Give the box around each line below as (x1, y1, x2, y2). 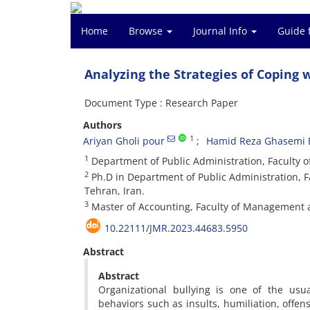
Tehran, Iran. (84, 184, 145, 197)
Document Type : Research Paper (84, 96, 238, 109)
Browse (129, 24, 165, 37)
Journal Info (193, 24, 250, 37)
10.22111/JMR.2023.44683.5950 (104, 221, 248, 235)
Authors (83, 118, 122, 131)
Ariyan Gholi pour (83, 134, 165, 147)
